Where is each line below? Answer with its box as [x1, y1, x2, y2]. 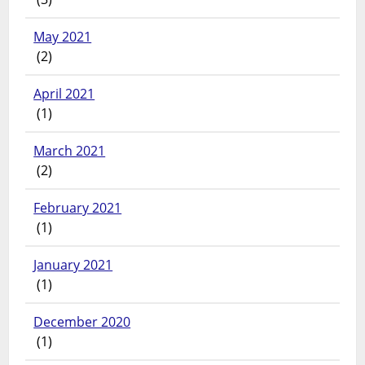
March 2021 [33, 141, 106, 160]
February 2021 [33, 198, 122, 217]
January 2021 [33, 255, 113, 274]
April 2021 [33, 84, 95, 103]
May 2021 [33, 27, 92, 46]
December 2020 [33, 312, 131, 331]
